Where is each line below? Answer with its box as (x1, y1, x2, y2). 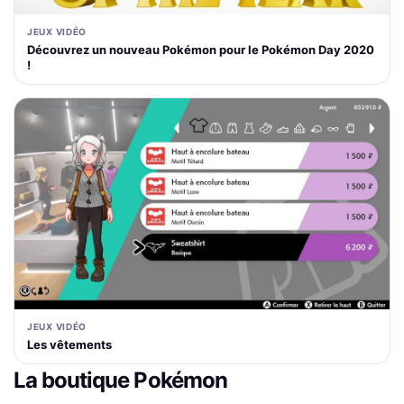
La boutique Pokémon (14, 366, 227, 393)
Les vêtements (27, 336, 112, 352)
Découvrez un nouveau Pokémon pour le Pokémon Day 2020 (27, 41, 374, 57)
